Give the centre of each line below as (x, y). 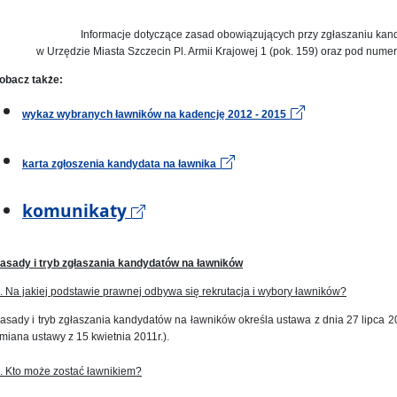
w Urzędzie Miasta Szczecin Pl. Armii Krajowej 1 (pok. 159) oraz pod (200, 52)
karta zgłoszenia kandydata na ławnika (119, 164)
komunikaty (77, 211)
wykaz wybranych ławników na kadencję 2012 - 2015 (154, 115)
